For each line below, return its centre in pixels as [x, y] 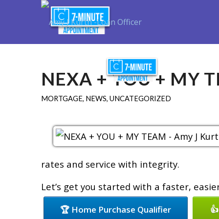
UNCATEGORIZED [140, 98]
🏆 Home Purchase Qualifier [115, 210]
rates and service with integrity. [110, 164]
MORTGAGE [62, 98]
